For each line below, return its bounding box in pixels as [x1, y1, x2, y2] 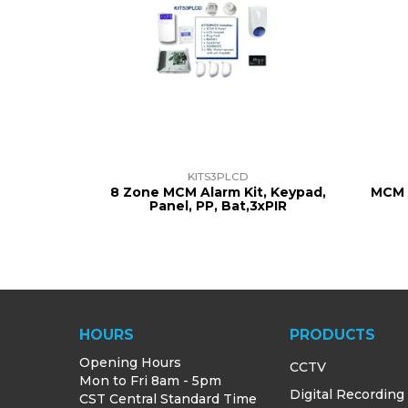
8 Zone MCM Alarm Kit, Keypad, [109, 184, 326, 201]
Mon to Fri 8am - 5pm [79, 372, 221, 390]
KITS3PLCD [187, 169, 249, 184]
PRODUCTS [290, 326, 376, 344]
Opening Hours [79, 354, 181, 372]
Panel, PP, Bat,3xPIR [148, 198, 287, 215]
